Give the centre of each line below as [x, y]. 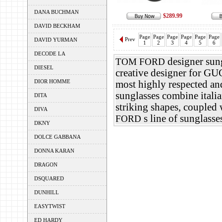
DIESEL [44, 67]
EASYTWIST [50, 206]
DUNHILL [46, 192]
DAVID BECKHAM [57, 26]
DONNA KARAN [54, 151]
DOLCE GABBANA [57, 137]
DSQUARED [49, 178]
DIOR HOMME [52, 81]
